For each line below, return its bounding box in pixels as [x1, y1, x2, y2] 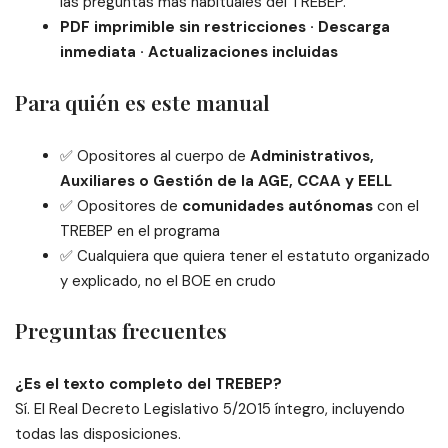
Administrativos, [250, 145, 374, 166]
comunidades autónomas [182, 195, 373, 216]
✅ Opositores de [60, 195, 182, 216]
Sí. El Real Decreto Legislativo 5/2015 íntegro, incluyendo [15, 399, 405, 420]
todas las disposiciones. [15, 424, 181, 445]
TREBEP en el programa [60, 220, 220, 241]
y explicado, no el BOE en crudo [60, 270, 276, 291]
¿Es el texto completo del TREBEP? [15, 374, 282, 395]
